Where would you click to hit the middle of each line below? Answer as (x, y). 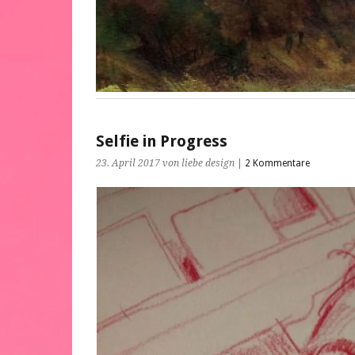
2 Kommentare (277, 163)
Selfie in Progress (162, 141)
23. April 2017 (128, 163)
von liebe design (198, 163)
